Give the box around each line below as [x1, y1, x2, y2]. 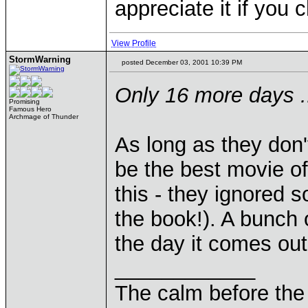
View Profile [111, 38, 156, 48]
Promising [9, 98, 40, 105]
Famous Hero [9, 105, 52, 113]
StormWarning [9, 54, 71, 65]
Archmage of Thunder [9, 113, 78, 120]
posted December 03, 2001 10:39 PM [120, 58, 242, 66]
